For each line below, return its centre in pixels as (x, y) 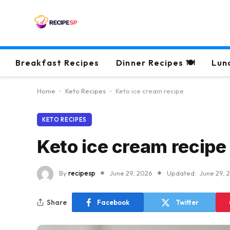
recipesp (82, 173)
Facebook (113, 202)
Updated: (181, 173)
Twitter (187, 202)
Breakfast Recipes (57, 63)
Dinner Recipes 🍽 (156, 63)
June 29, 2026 (131, 173)
